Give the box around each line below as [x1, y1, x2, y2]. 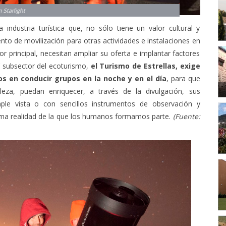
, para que [166, 72, 200, 82]
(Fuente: [173, 110, 200, 120]
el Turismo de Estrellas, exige [90, 60, 200, 70]
